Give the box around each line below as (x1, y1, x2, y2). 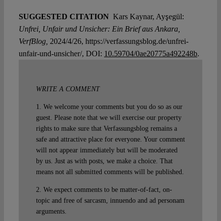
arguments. (36, 208, 67, 216)
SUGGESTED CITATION (18, 12, 111, 21)
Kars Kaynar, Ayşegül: (110, 12, 184, 21)
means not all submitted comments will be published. (36, 168, 184, 176)
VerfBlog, (18, 37, 48, 46)
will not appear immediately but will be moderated (36, 147, 178, 154)
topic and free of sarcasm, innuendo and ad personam (36, 197, 184, 205)
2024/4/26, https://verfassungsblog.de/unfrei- (47, 37, 188, 46)
